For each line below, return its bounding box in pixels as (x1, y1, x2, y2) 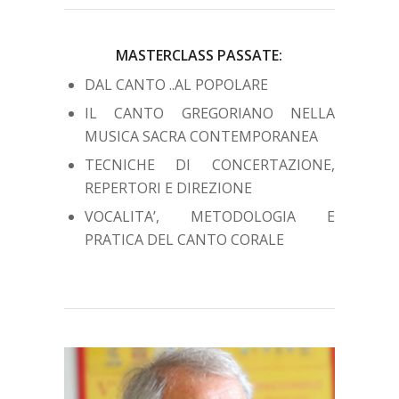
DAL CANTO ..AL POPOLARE (84, 74, 268, 94)
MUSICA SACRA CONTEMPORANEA (84, 126, 318, 146)
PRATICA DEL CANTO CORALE (84, 229, 284, 249)
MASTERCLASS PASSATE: (116, 45, 283, 65)
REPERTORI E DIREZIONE (84, 177, 252, 198)
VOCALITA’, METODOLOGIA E (84, 206, 336, 226)
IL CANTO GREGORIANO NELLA (84, 102, 336, 123)
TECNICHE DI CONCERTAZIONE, (84, 154, 336, 175)
